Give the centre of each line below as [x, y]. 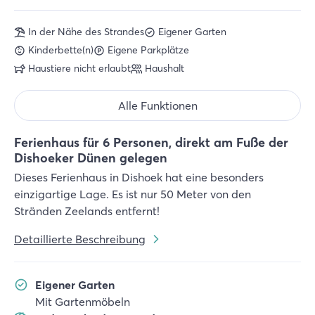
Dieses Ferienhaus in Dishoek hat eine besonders [139, 177]
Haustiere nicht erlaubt [79, 68]
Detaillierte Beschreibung [80, 239]
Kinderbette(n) [61, 50]
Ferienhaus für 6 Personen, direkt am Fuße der [151, 142]
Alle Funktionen [157, 105]
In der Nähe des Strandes [86, 32]
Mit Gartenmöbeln [83, 302]
